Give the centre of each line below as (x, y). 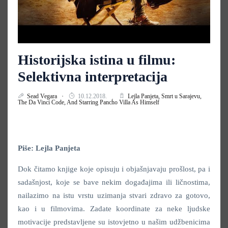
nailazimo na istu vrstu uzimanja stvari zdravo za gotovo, (114, 195)
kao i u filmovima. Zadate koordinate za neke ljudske (114, 208)
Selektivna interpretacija (93, 76)
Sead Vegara (43, 96)
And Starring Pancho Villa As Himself (113, 102)
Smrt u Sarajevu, (181, 96)
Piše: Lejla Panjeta (49, 148)
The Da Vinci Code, (42, 102)
